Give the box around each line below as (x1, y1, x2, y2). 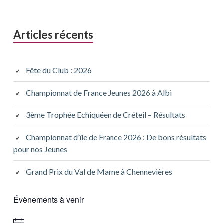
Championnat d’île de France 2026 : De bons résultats (25, 132, 206, 142)
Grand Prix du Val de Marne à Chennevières (25, 167, 172, 177)
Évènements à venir (13, 194, 84, 206)
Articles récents (13, 28, 93, 42)
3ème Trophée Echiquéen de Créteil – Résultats (25, 110, 185, 120)
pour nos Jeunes (13, 144, 67, 154)
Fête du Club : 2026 (25, 65, 92, 75)
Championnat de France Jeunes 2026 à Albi (25, 88, 172, 98)
